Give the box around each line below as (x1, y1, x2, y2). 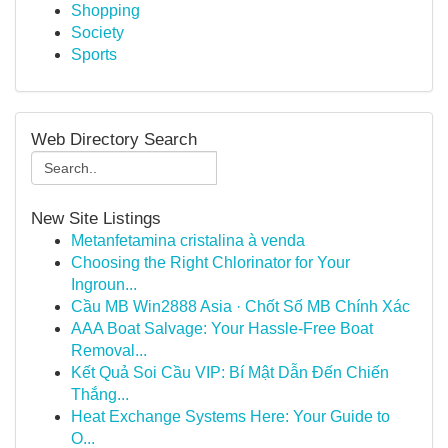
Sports (71, 46, 117, 63)
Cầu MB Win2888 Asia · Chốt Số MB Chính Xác (71, 298, 410, 315)
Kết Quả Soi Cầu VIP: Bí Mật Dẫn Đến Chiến (71, 364, 389, 381)
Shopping (71, 2, 140, 19)
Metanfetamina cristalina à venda (71, 232, 305, 249)
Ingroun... (71, 276, 137, 293)
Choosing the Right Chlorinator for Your (71, 254, 350, 271)
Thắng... (71, 386, 129, 403)
